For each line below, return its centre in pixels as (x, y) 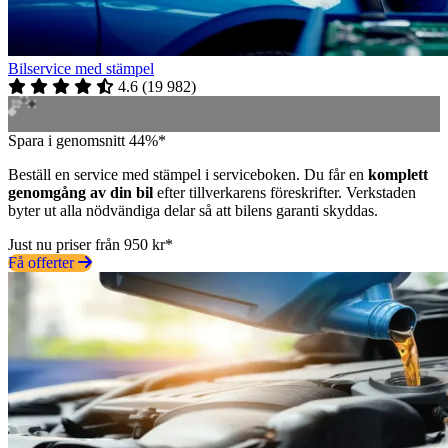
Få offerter (43, 262)
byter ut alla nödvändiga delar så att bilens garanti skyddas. (193, 210)
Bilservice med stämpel (81, 68)
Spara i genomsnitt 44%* (87, 140)
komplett (398, 174)
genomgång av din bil (80, 192)
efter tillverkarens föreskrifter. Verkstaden (284, 192)
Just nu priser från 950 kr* (90, 244)
